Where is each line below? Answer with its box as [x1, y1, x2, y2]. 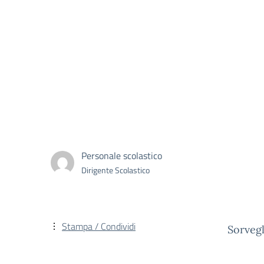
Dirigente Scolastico [81, 163, 150, 176]
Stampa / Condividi [62, 219, 136, 233]
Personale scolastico [81, 148, 162, 163]
